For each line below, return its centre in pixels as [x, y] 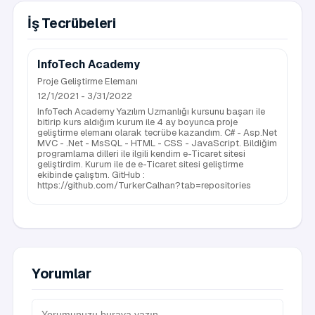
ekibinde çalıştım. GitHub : [91, 174]
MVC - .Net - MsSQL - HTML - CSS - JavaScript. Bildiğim [157, 143]
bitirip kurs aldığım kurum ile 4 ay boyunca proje [137, 122]
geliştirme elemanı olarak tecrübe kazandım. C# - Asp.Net [157, 132]
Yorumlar [62, 274]
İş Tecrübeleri [72, 23]
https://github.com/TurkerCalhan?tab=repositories [144, 185]
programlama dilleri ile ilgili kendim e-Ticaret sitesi [141, 153]
